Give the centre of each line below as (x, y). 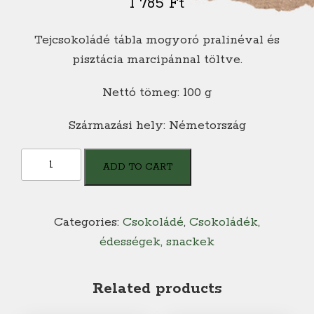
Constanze (51, 178)
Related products (157, 289)
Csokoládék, (225, 223)
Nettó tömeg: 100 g (157, 93)
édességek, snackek (157, 242)
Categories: (88, 223)
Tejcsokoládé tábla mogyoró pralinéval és (157, 40)
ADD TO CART (138, 168)
